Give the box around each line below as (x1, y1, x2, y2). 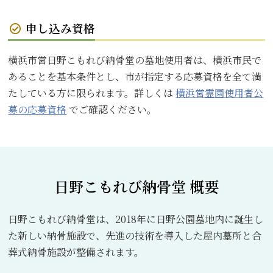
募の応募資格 (8, 102, 67, 117)
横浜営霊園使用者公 (175, 86, 264, 101)
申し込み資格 (25, 19, 95, 36)
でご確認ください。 (66, 102, 157, 117)
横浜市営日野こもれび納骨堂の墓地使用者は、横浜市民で (8, 53, 262, 68)
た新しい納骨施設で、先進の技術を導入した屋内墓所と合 (8, 229, 262, 243)
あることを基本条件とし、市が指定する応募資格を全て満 (8, 69, 262, 84)
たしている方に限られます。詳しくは (8, 86, 176, 101)
